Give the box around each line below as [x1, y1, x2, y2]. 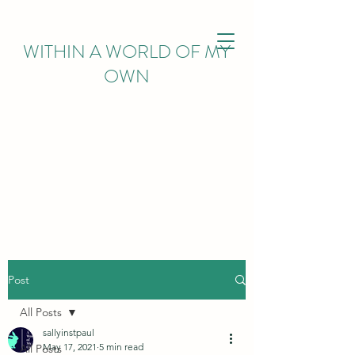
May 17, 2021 [43, 341, 97, 353]
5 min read [99, 341, 143, 353]
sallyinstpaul [43, 326, 94, 338]
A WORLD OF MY [86, 39, 231, 65]
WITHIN [23, 39, 86, 65]
